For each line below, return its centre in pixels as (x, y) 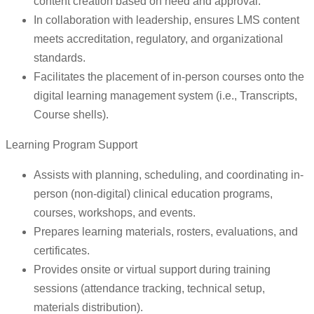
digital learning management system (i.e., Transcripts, (165, 96)
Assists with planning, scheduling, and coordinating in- (169, 175)
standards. (60, 58)
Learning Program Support (71, 145)
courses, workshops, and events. (115, 213)
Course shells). (71, 115)
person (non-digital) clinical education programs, (153, 194)
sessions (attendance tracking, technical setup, (149, 289)
